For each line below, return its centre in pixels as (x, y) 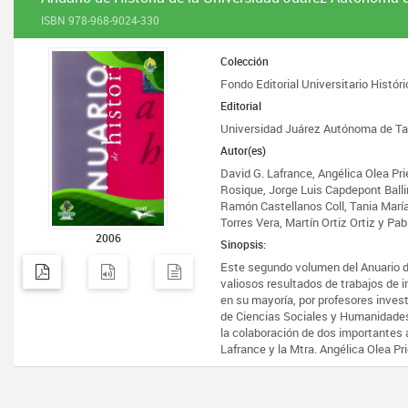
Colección (245, 61)
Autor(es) (244, 150)
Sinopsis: (244, 244)
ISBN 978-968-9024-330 (100, 20)
